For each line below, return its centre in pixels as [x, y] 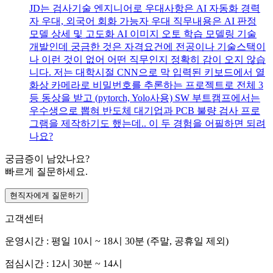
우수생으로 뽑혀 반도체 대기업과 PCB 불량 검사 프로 [145, 111]
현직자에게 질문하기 [47, 196]
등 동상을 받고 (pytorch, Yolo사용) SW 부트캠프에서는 [145, 98]
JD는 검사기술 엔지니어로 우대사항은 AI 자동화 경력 [145, 9]
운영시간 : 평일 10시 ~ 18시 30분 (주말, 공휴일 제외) [117, 241]
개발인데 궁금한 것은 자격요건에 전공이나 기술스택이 [147, 47]
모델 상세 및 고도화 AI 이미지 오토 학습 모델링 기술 [143, 34]
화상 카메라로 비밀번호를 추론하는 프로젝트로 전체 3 [146, 85]
